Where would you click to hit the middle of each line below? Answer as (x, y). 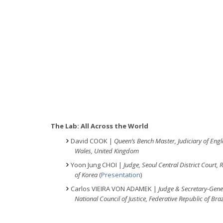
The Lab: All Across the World (100, 126)
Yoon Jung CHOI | (97, 165)
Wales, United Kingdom (107, 151)
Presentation (121, 174)
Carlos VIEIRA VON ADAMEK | (114, 188)
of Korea (87, 174)
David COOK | (92, 141)
